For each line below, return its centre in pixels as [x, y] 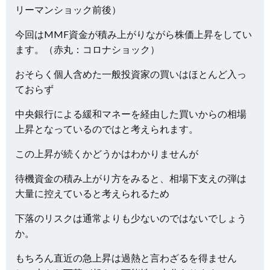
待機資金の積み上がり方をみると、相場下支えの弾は [131, 178]
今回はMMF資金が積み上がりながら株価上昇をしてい [133, 34]
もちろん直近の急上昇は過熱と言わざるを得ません [126, 257]
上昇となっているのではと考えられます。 [107, 128]
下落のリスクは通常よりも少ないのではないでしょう [131, 218]
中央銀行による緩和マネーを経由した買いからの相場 [131, 113]
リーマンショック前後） [68, 9]
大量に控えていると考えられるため [92, 193]
